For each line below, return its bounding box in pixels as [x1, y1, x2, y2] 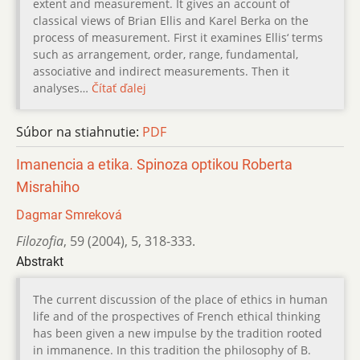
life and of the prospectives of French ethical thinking [33, 308, 321, 324]
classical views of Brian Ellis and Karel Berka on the [33, 12, 309, 28]
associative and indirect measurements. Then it [33, 63, 289, 79]
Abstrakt [16, 253, 63, 269]
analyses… [33, 80, 92, 96]
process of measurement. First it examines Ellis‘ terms [33, 29, 323, 45]
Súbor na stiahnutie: [16, 122, 142, 141]
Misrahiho [16, 178, 80, 195]
